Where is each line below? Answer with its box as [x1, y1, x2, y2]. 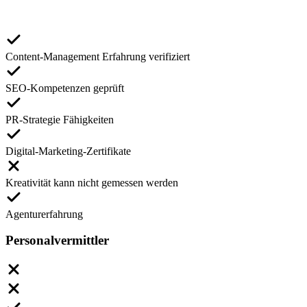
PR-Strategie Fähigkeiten [5, 113, 114, 125]
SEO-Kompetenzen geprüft [5, 82, 124, 94]
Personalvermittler [5, 233, 109, 248]
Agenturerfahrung [5, 208, 83, 220]
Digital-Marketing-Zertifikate [5, 145, 131, 157]
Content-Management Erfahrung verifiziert [5, 50, 190, 62]
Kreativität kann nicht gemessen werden [5, 176, 178, 188]
